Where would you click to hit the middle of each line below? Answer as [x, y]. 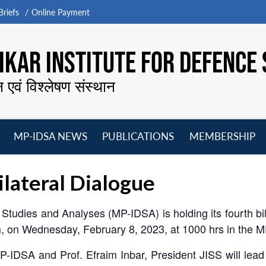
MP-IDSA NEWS [50, 137]
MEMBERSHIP [223, 137]
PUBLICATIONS [138, 137]
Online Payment [61, 12]
